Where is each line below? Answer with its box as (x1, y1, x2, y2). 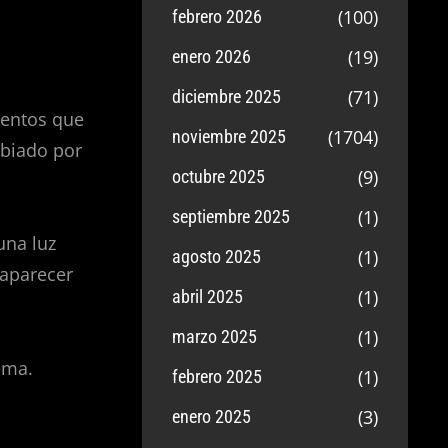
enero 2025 (172, 406, 252, 427)
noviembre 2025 (172, 126, 287, 147)
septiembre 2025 (172, 206, 291, 227)
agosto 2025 (172, 246, 262, 267)
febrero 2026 (172, 6, 263, 27)
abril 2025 (172, 286, 244, 307)
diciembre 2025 (172, 86, 282, 107)
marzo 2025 (172, 326, 258, 347)
